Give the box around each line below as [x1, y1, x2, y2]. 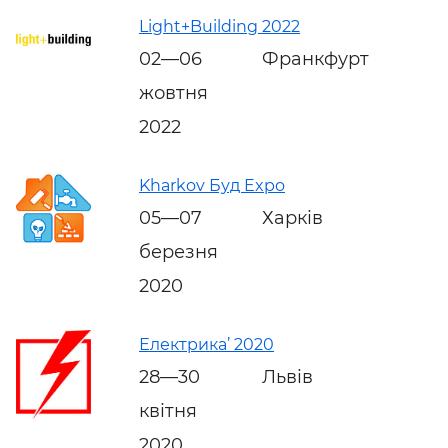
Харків [262, 206, 323, 229]
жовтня [139, 81, 208, 104]
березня [139, 240, 218, 263]
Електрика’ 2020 [139, 334, 274, 354]
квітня [139, 399, 197, 422]
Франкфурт [262, 47, 369, 70]
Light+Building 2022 [139, 16, 300, 36]
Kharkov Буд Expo [139, 175, 285, 195]
